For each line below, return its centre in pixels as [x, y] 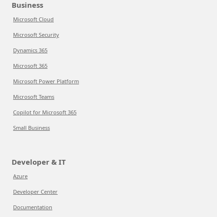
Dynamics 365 [30, 50]
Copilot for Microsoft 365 [45, 112]
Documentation [33, 207]
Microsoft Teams [34, 97]
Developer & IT [39, 162]
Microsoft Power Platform [46, 81]
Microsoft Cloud [33, 19]
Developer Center [35, 192]
